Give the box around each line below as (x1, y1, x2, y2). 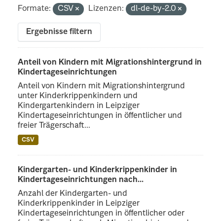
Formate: (18, 4, 51, 13)
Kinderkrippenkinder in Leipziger (18, 199, 140, 208)
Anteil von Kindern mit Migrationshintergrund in (18, 58, 202, 67)
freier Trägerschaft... (18, 121, 91, 130)
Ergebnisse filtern (26, 28, 93, 36)
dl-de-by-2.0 (131, 4, 179, 13)
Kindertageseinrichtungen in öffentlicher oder (18, 209, 185, 218)
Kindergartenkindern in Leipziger (18, 102, 140, 110)
